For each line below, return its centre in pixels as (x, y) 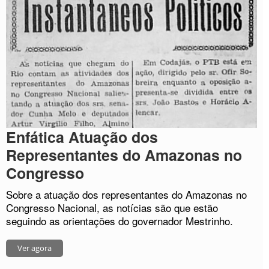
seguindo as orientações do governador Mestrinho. (119, 221)
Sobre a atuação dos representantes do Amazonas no (126, 195)
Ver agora (35, 248)
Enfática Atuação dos (82, 137)
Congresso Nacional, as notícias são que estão (112, 208)
